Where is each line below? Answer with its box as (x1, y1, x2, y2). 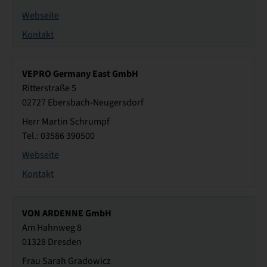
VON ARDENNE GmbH (22, 207, 111, 220)
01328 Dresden (22, 236, 82, 249)
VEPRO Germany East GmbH (22, 67, 138, 80)
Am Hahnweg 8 (22, 222, 82, 234)
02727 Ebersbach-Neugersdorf (22, 97, 144, 109)
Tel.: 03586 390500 (22, 130, 95, 142)
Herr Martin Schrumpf (22, 116, 110, 128)
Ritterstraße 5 (22, 82, 76, 95)
